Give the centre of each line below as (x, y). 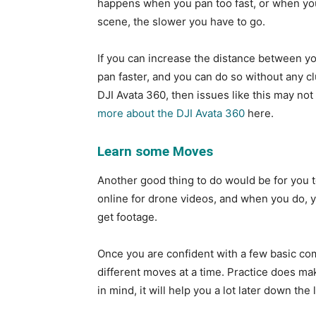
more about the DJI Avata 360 (171, 113)
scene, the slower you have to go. (181, 22)
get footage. (127, 217)
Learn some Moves (155, 151)
